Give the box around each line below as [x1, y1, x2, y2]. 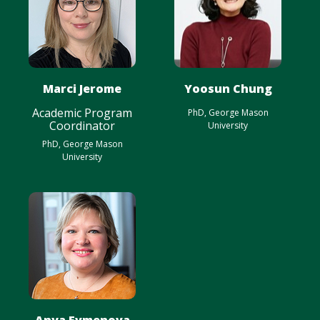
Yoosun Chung [184, 81, 272, 96]
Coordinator [49, 118, 115, 134]
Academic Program [32, 105, 132, 121]
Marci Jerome [43, 81, 121, 96]
